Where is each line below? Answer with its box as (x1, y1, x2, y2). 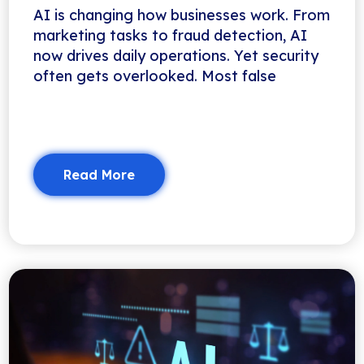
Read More (63, 166, 136, 183)
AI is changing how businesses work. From (33, 5, 331, 24)
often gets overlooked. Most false (33, 66, 277, 85)
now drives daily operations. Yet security (33, 45, 319, 65)
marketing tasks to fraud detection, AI (33, 25, 308, 45)
